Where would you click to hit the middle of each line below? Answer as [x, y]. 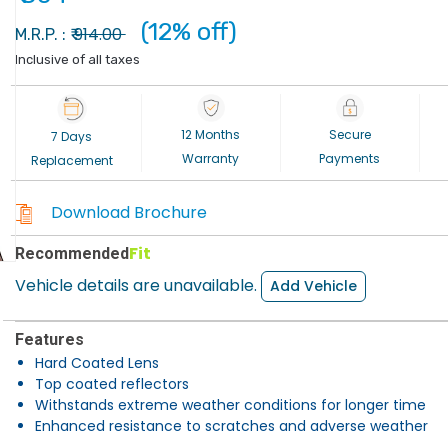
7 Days [72, 136]
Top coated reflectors [111, 384]
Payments [350, 158]
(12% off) [188, 31]
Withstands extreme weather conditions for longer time [230, 405]
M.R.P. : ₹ [44, 34]
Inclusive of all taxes [77, 59]
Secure [349, 134]
